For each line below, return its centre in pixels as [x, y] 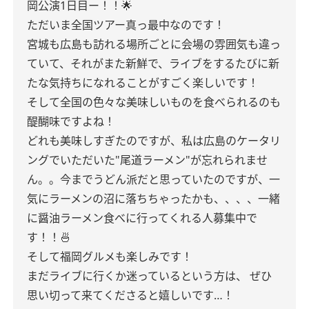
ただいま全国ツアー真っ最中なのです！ [126, 25]
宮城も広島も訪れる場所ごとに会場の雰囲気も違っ [154, 44]
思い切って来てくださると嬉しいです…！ [130, 295]
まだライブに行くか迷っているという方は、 [137, 276]
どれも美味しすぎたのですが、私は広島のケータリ [154, 141]
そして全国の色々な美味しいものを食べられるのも [154, 102]
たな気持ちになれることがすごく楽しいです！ [143, 83]
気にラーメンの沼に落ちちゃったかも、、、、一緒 [153, 199]
